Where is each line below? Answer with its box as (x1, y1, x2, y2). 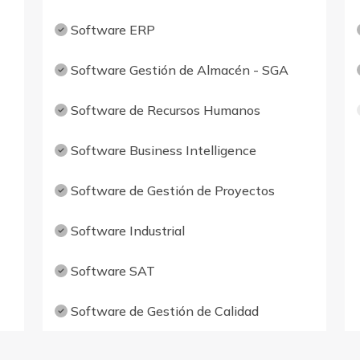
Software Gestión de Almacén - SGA (67, 62, 288, 79)
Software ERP (67, 22, 155, 39)
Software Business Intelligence (67, 142, 256, 159)
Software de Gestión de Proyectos (67, 182, 275, 199)
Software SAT (67, 263, 155, 280)
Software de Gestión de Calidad (67, 303, 259, 320)
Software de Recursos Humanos (67, 102, 260, 119)
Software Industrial (67, 223, 185, 239)
